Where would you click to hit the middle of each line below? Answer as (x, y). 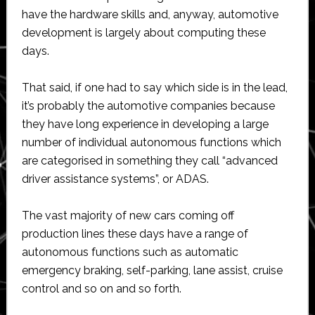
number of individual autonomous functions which (151, 142)
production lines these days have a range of (135, 233)
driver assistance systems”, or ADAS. (115, 179)
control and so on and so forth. (101, 288)
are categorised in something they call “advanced (149, 160)
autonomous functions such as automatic (130, 252)
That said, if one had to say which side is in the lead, (154, 87)
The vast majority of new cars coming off (128, 215)
